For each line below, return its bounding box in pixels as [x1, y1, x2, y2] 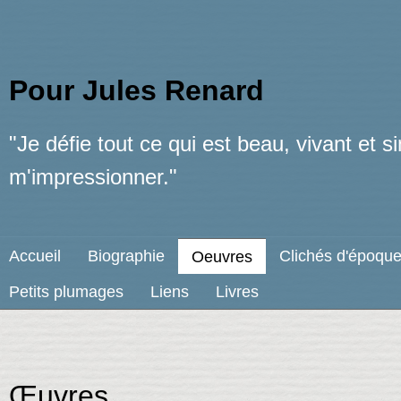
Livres [215, 283, 259, 301]
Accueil [8, 247, 61, 265]
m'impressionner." [8, 165, 177, 189]
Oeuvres [191, 248, 252, 266]
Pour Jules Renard [8, 74, 264, 107]
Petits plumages [8, 283, 124, 301]
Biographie [87, 247, 165, 265]
